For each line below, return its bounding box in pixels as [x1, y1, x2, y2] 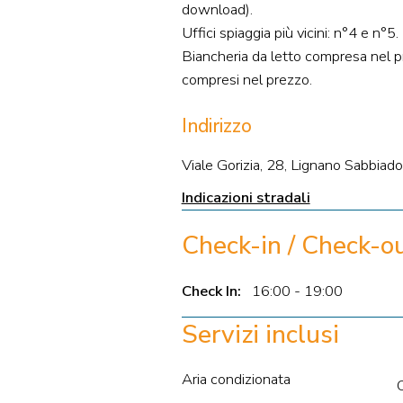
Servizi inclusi [181, 318, 339, 353]
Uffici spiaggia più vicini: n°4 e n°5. [181, 22, 399, 44]
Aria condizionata [181, 369, 291, 390]
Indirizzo [181, 113, 252, 139]
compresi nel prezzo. [181, 69, 312, 91]
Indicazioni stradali [181, 186, 310, 208]
